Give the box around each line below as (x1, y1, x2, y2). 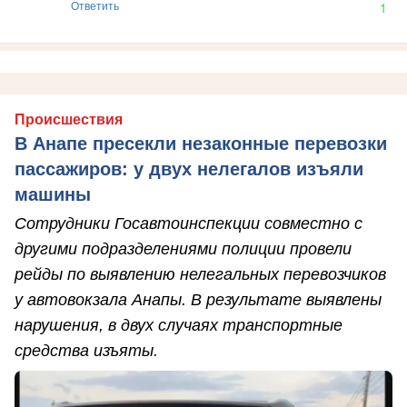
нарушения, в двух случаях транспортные (15, 315, 342, 334)
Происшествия (15, 111, 123, 127)
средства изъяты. (15, 341, 158, 360)
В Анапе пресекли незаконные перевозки (15, 133, 387, 154)
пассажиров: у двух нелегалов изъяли (15, 158, 363, 179)
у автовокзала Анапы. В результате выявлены (15, 290, 382, 309)
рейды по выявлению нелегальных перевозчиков (15, 264, 386, 283)
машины (15, 184, 91, 204)
